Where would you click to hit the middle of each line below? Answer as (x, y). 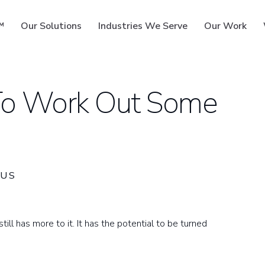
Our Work (226, 26)
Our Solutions (51, 26)
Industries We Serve (143, 26)
